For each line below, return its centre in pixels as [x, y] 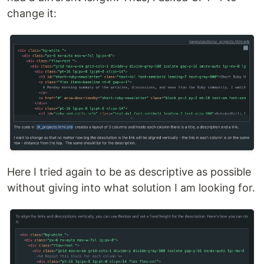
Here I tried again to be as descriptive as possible [129, 172]
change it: [32, 14]
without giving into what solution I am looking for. [131, 188]
